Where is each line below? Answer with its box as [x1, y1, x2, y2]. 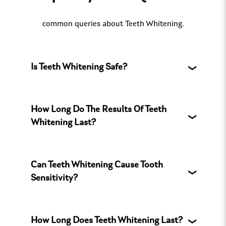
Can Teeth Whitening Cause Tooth [31, 161, 163, 171]
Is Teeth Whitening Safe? [31, 63, 127, 73]
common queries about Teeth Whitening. [42, 20, 184, 29]
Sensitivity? [31, 174, 78, 184]
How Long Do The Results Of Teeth [31, 105, 166, 115]
